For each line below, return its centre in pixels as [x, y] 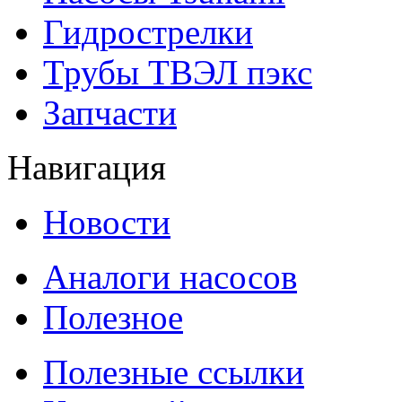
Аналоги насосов [170, 276]
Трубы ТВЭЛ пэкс [178, 72]
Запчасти [110, 112]
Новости [107, 222]
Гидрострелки [148, 31]
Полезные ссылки [174, 371]
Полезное [113, 317]
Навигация [87, 167]
